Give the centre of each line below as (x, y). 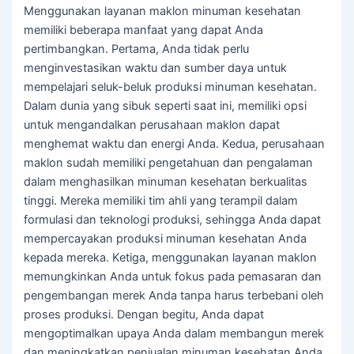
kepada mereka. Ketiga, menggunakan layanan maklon (171, 258)
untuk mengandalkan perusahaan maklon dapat (152, 125)
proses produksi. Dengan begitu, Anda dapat (144, 315)
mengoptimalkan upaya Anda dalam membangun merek (174, 334)
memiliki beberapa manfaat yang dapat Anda (144, 30)
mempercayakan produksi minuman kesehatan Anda (166, 239)
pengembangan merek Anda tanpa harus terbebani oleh (174, 296)
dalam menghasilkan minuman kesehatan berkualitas (166, 182)
